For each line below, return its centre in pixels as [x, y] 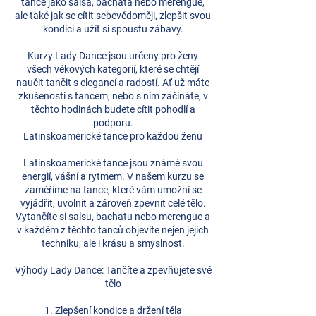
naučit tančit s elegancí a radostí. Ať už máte [113, 83]
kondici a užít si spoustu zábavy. [113, 29]
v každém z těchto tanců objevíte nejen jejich [113, 230]
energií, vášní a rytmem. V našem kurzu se [113, 176]
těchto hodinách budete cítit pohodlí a [113, 109]
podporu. [113, 123]
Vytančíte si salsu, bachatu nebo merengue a [113, 217]
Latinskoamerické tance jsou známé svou [113, 163]
